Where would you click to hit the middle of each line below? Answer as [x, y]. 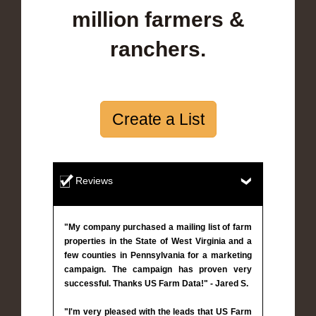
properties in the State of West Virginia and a [158, 241]
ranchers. [158, 49]
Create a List [158, 119]
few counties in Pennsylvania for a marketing [158, 255]
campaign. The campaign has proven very [158, 269]
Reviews [94, 180]
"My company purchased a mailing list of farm [158, 227]
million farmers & [158, 19]
